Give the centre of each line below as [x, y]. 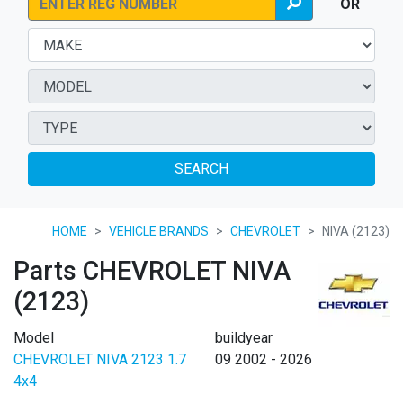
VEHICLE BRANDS [159, 232]
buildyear [244, 338]
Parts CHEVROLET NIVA [152, 271]
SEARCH [201, 169]
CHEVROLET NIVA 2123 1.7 [100, 360]
